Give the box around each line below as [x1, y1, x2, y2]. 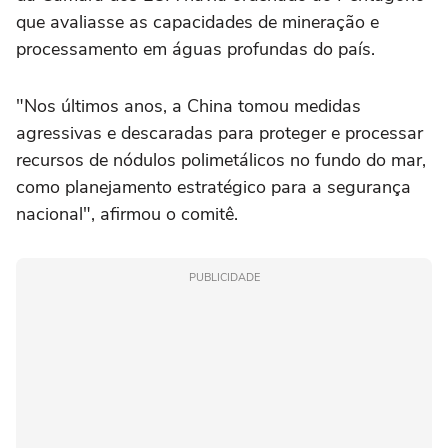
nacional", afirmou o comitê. [16, 202, 238, 227]
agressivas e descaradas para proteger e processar [16, 121, 423, 146]
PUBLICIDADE [188, 270, 260, 286]
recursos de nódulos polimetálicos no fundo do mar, [16, 148, 426, 173]
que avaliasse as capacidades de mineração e [16, 10, 379, 35]
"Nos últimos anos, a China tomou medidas [16, 94, 361, 119]
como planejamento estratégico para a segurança [16, 175, 411, 200]
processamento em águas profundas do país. [16, 37, 375, 62]
